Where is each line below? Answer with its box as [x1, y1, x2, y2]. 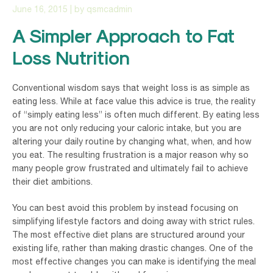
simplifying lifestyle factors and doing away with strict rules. [12, 216, 255, 226]
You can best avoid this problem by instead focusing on [12, 202, 238, 213]
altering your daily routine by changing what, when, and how [12, 136, 252, 146]
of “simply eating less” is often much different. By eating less [12, 109, 260, 119]
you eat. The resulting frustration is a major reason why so [12, 149, 249, 160]
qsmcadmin [87, 4, 132, 14]
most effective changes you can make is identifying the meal [12, 256, 256, 266]
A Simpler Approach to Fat [12, 24, 234, 46]
